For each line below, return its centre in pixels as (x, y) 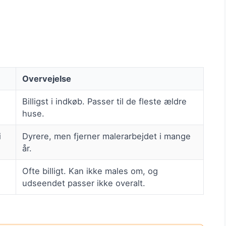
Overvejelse (47, 79)
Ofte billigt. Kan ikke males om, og (90, 171)
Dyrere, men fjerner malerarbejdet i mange (106, 136)
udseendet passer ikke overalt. (84, 183)
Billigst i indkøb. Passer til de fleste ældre (104, 102)
